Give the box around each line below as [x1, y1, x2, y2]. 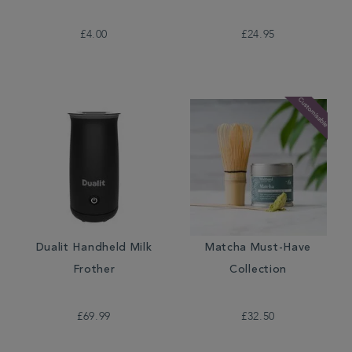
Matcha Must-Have [204, 243, 312, 254]
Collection [229, 265, 287, 276]
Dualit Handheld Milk [35, 243, 152, 254]
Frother [72, 265, 115, 276]
